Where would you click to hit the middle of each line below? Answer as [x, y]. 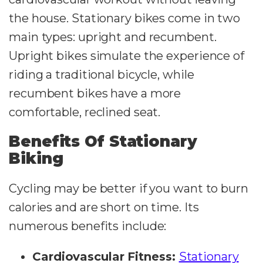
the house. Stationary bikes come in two [125, 18]
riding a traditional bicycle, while [102, 74]
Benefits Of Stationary [103, 141]
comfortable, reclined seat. [85, 112]
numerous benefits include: [88, 226]
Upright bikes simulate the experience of [127, 55]
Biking [36, 158]
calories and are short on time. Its [104, 207]
